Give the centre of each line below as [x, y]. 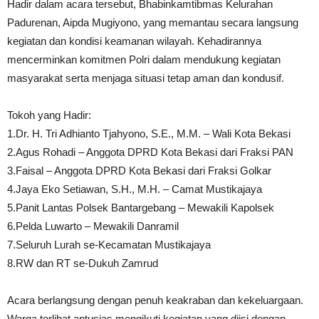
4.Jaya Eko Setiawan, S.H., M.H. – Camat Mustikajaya [135, 189]
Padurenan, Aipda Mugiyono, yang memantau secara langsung [153, 23]
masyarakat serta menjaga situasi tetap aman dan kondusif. [146, 78]
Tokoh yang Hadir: [49, 115]
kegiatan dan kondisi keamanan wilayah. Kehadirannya [134, 41]
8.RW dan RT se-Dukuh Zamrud [83, 263]
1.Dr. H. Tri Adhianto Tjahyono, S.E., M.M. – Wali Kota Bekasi [149, 134]
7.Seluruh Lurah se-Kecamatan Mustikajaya [109, 245]
